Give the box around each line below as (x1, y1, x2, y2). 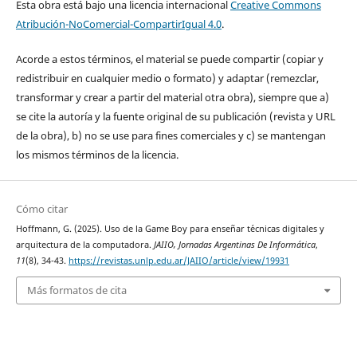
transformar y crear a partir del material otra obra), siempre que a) (15, 89, 329, 104)
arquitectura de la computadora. (15, 238, 154, 250)
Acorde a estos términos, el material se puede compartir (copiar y (15, 51, 324, 66)
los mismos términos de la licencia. (15, 147, 178, 162)
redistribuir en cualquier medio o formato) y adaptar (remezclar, (15, 70, 319, 85)
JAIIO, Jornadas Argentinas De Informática (153, 238, 316, 250)
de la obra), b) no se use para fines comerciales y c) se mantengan (15, 127, 326, 143)
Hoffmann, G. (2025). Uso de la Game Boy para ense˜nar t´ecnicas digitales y (15, 222, 324, 234)
